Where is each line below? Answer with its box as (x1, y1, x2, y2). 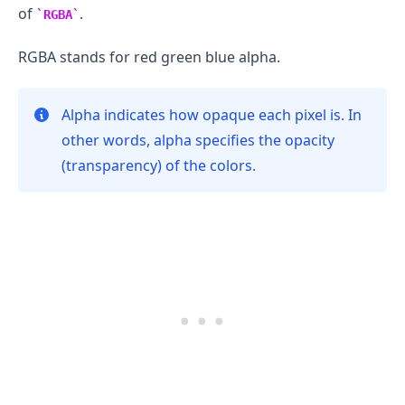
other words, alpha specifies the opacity (61, 129, 334, 150)
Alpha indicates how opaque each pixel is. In (61, 104, 362, 125)
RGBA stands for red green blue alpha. (18, 46, 280, 67)
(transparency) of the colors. (61, 155, 256, 175)
